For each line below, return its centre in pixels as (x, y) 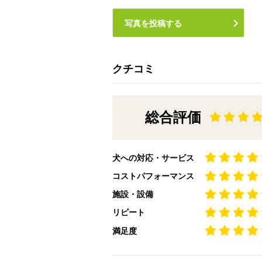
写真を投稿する (153, 24)
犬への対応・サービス (153, 158)
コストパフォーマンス (153, 176)
